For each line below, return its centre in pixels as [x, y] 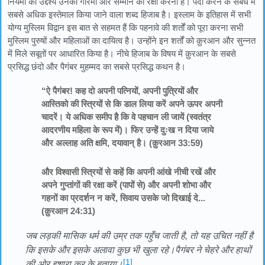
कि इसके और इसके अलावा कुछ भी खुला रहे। [101, 250]
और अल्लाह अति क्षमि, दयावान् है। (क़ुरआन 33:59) [122, 143]
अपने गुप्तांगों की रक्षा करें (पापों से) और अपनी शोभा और [126, 185]
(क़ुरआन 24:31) [68, 211]
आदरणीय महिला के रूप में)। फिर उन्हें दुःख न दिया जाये [127, 130]
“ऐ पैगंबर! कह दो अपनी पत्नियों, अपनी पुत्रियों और [119, 91]
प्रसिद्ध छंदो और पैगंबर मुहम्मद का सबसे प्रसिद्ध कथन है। [97, 66]
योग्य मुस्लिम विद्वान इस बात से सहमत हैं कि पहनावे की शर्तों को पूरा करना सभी [125, 27]
